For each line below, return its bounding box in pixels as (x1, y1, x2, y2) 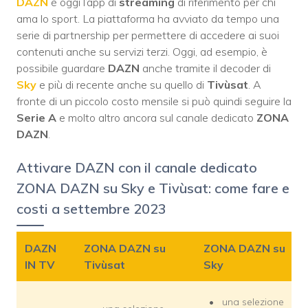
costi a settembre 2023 (16, 200, 166, 218)
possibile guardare (16, 61, 108, 75)
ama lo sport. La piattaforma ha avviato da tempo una (16, 12, 279, 25)
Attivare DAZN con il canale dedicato (16, 159, 257, 177)
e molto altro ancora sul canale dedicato (56, 111, 256, 124)
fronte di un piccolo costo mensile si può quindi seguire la (16, 94, 291, 108)
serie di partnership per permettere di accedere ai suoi (16, 28, 279, 42)
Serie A (16, 111, 56, 124)
